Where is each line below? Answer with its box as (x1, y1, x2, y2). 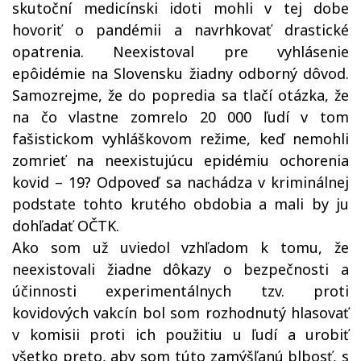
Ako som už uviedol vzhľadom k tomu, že (12, 238, 349, 257)
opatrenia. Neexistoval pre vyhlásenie (12, 42, 349, 61)
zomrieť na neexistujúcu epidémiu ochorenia (12, 151, 349, 170)
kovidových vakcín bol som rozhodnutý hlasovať (12, 303, 349, 322)
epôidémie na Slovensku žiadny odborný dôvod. (12, 64, 349, 83)
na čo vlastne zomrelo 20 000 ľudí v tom (12, 107, 349, 127)
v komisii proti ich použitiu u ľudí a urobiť (12, 325, 349, 344)
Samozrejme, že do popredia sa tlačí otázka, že (12, 85, 349, 105)
